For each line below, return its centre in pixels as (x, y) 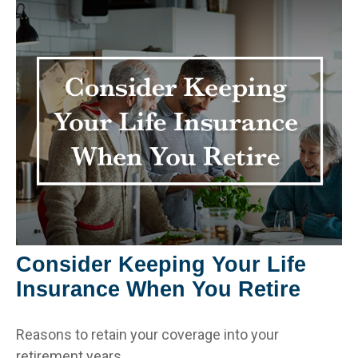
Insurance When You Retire (158, 290)
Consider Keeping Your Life (161, 265)
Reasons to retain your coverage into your (147, 335)
